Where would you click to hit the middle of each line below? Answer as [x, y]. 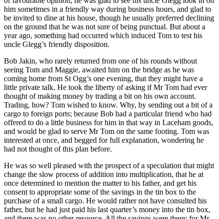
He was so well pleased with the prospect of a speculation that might [109, 165]
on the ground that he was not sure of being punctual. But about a [105, 26]
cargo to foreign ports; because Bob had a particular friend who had [108, 113]
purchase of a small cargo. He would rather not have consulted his [105, 200]
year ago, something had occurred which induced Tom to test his [103, 35]
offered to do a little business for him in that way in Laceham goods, [109, 122]
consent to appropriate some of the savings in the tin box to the [100, 192]
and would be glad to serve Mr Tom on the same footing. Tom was [107, 131]
